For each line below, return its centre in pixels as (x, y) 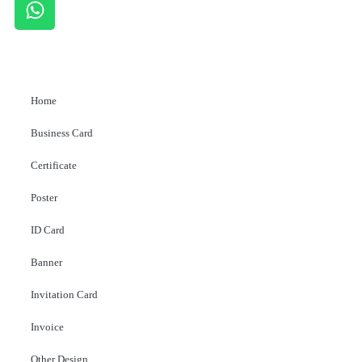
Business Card (62, 133)
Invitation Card (64, 295)
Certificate (54, 165)
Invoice (47, 327)
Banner (46, 262)
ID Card (48, 230)
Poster (44, 198)
